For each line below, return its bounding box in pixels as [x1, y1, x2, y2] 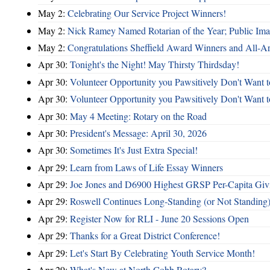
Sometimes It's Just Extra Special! [70, 143, 198, 157]
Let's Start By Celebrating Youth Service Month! [70, 246, 255, 259]
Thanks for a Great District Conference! [70, 229, 220, 242]
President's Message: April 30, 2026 [70, 126, 207, 139]
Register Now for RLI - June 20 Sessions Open [70, 212, 249, 225]
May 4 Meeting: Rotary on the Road [70, 109, 207, 122]
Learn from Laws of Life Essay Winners [70, 160, 223, 174]
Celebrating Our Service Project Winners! [67, 7, 226, 20]
